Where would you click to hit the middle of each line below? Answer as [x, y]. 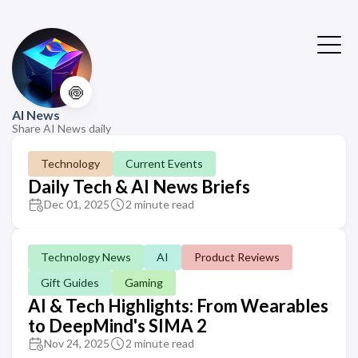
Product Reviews [237, 257]
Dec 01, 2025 [77, 204]
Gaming [144, 282]
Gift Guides [70, 282]
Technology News [86, 257]
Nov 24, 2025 [77, 343]
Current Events [164, 163]
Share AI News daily [62, 128]
